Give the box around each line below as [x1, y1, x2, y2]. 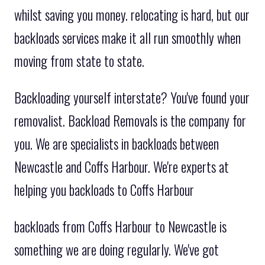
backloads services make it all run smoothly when [14, 27, 241, 48]
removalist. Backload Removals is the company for [14, 110, 246, 131]
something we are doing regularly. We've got [14, 239, 219, 260]
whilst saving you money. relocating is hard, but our [14, 4, 250, 25]
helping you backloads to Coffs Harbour [14, 179, 194, 200]
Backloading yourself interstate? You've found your [14, 87, 250, 108]
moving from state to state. [14, 50, 144, 71]
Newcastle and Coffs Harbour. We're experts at [14, 156, 229, 177]
